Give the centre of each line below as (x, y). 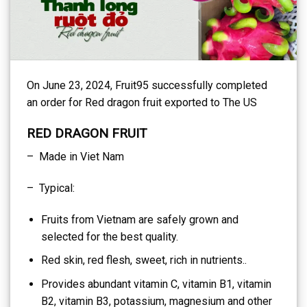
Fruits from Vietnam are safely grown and (139, 219)
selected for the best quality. (109, 236)
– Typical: (51, 188)
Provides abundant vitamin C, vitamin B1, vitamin (156, 284)
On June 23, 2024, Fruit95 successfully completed (147, 85)
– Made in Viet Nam (75, 157)
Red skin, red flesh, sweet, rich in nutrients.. (144, 260)
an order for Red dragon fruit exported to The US (142, 102)
